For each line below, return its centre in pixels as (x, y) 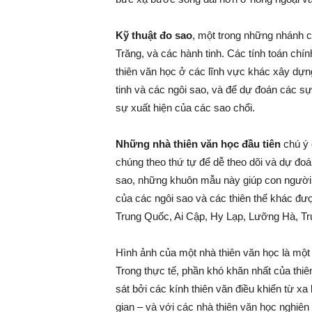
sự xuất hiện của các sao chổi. (185, 107)
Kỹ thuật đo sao (154, 35)
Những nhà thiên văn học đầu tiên (198, 143)
